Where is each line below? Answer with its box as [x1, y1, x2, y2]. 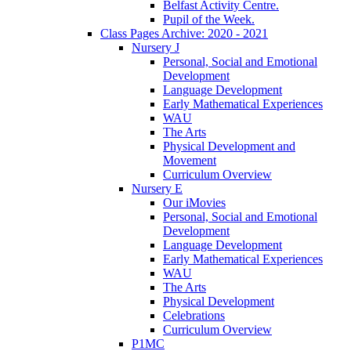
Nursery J [132, 40, 179, 54]
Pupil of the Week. [163, 12, 255, 26]
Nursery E [132, 181, 183, 195]
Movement [163, 153, 216, 167]
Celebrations [163, 308, 225, 322]
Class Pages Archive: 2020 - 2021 [100, 26, 268, 40]
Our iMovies [163, 195, 226, 209]
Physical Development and [163, 139, 295, 153]
